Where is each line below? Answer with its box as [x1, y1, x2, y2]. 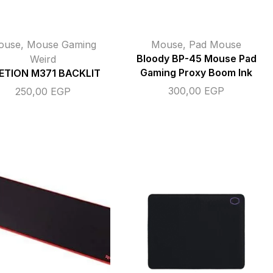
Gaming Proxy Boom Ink [140, 66, 252, 79]
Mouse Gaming [27, 38, 96, 51]
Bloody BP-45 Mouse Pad [136, 52, 257, 65]
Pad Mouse [189, 38, 241, 51]
